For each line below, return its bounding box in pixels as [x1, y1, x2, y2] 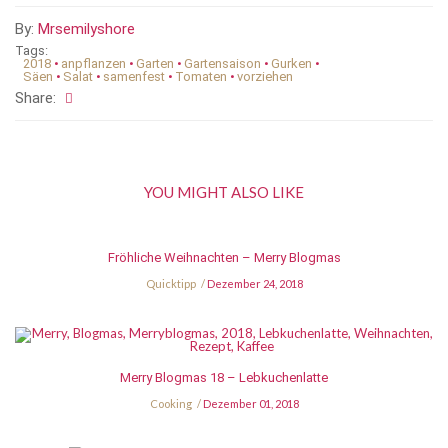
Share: [15, 89, 56, 108]
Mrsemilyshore [38, 20, 135, 39]
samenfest [103, 69, 165, 85]
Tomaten [175, 69, 227, 85]
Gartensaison [184, 56, 261, 72]
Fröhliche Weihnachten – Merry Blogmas [107, 250, 341, 266]
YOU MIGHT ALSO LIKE [144, 183, 304, 202]
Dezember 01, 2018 [202, 397, 299, 411]
